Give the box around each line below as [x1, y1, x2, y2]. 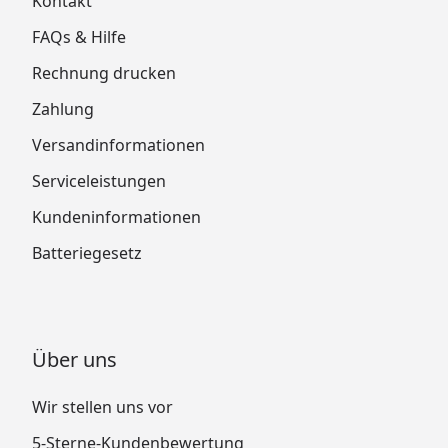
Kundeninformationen [32, 205, 201, 228]
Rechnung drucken [32, 61, 176, 84]
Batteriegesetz [32, 241, 142, 264]
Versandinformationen [32, 133, 205, 156]
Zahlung [32, 97, 94, 120]
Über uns [32, 345, 117, 373]
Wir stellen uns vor [32, 395, 173, 418]
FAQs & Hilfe [32, 25, 126, 48]
